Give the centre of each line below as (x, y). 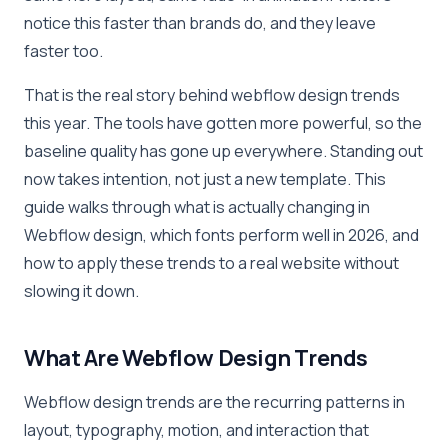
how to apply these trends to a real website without (211, 262)
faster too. (63, 50)
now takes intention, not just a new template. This (205, 178)
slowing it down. (81, 290)
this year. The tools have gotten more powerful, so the (223, 122)
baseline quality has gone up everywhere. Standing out (223, 150)
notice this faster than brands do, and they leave (200, 22)
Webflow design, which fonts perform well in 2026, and (221, 234)
